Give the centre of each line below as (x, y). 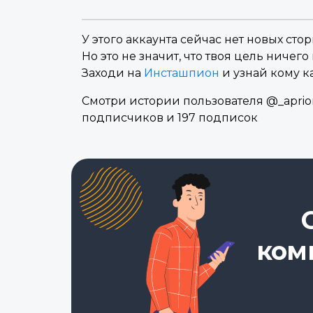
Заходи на (113, 73)
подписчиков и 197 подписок (170, 118)
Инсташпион (182, 73)
